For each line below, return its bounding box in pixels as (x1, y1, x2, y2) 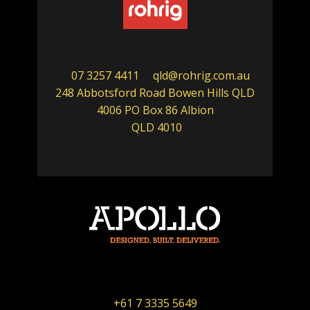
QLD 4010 (128, 119, 182, 135)
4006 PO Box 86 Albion (96, 102, 214, 118)
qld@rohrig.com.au (153, 67, 250, 83)
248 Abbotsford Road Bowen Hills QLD (55, 84, 255, 100)
